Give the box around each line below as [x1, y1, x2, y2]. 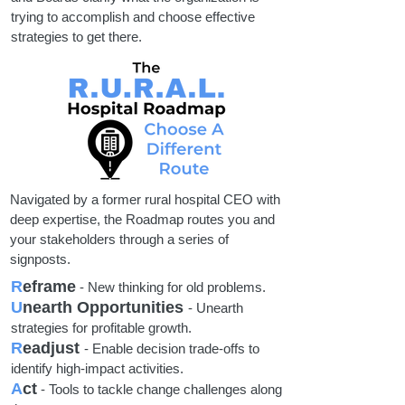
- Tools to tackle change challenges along [37, 381, 282, 397]
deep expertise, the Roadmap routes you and [10, 212, 275, 227]
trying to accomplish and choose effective [11, 9, 255, 24]
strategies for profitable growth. [11, 320, 195, 335]
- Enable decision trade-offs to [84, 341, 259, 356]
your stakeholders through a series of [10, 231, 229, 247]
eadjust [23, 339, 80, 357]
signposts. [10, 251, 71, 267]
